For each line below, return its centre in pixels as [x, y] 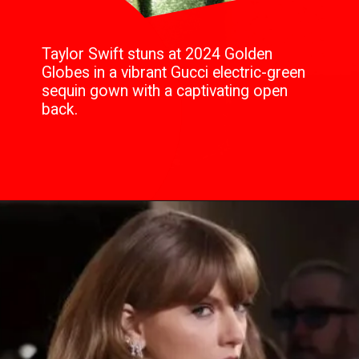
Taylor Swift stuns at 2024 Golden [157, 54]
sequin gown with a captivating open [165, 91]
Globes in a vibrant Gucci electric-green [174, 73]
